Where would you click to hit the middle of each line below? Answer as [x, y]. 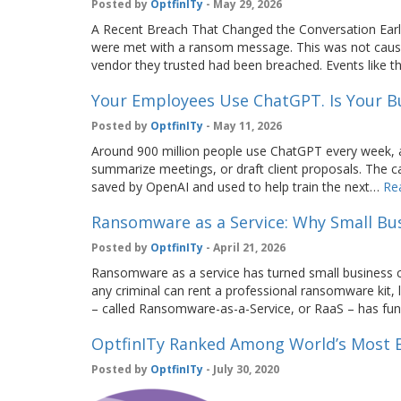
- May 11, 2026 [243, 126]
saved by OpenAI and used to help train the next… [237, 187]
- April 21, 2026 [244, 247]
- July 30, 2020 [241, 369]
